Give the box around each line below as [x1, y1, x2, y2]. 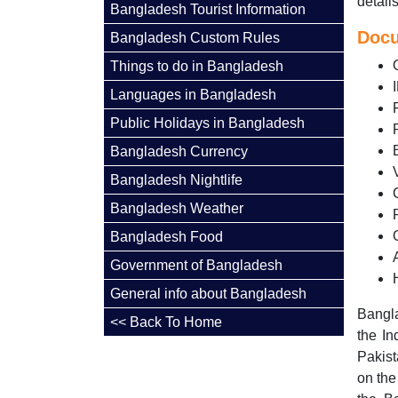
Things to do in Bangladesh [110, 59, 283, 74]
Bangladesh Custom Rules [110, 30, 280, 45]
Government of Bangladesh [110, 258, 283, 273]
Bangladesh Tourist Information [110, 2, 306, 17]
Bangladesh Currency [110, 144, 248, 159]
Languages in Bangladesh [110, 87, 276, 102]
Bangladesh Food [110, 229, 223, 244]
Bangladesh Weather [110, 201, 243, 216]
